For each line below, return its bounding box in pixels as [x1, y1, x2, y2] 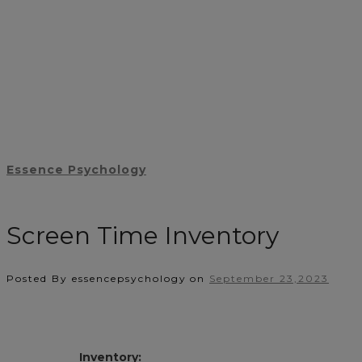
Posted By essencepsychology [6, 271, 187, 284]
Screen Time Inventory [6, 220, 279, 250]
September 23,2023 [209, 271, 329, 284]
